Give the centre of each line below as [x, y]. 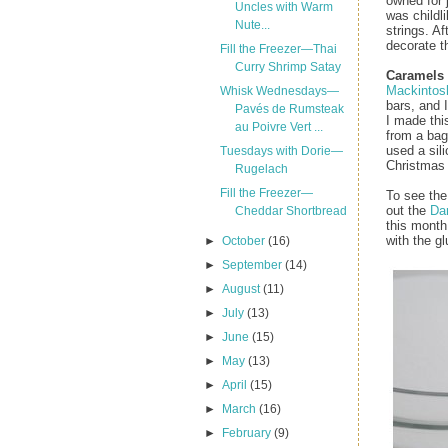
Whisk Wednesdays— [279, 91]
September [254, 265]
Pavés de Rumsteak [289, 109]
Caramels [415, 75]
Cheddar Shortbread [290, 211]
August [243, 289]
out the [408, 210]
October [245, 241]
